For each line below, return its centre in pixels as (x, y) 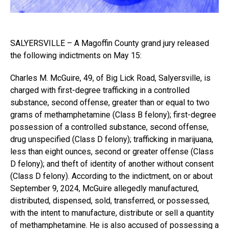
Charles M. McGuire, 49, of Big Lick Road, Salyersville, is (110, 78)
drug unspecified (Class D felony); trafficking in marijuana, (112, 139)
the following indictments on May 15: (76, 55)
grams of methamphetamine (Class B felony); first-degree (113, 115)
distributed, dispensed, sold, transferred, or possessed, (110, 201)
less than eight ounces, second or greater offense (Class (112, 152)
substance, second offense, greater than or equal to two (110, 102)
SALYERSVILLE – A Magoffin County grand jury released (110, 43)
